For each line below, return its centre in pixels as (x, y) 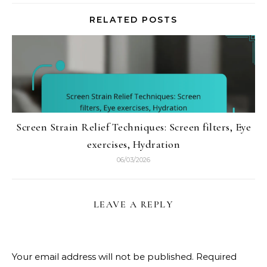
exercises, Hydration (133, 144)
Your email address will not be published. (103, 256)
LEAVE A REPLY (133, 204)
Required (216, 256)
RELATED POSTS (133, 19)
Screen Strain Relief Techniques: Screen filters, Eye (133, 127)
